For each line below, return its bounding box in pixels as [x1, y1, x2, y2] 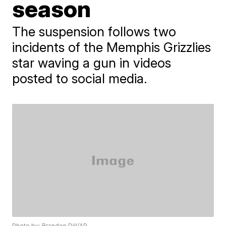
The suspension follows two [12, 24, 177, 39]
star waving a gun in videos [12, 55, 172, 71]
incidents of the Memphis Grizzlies [12, 39, 211, 55]
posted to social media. [12, 71, 148, 86]
